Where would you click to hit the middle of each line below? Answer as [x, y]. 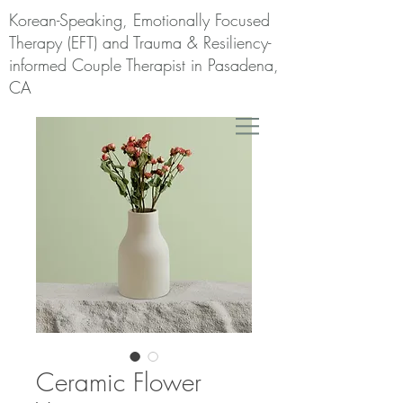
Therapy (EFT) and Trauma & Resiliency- [140, 42]
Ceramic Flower [119, 382]
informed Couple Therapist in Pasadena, [144, 65]
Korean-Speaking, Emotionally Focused [139, 20]
